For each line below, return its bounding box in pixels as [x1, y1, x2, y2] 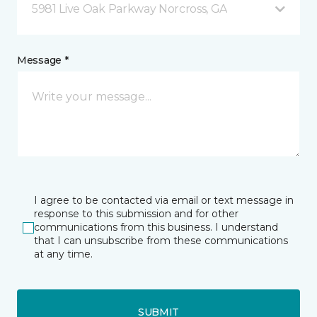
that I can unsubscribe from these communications [34, 234, 288, 247]
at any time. [34, 248, 93, 260]
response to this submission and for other [34, 207, 238, 220]
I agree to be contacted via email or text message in [34, 194, 294, 207]
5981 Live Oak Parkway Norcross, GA [32, 2, 228, 16]
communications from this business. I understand [34, 221, 278, 234]
